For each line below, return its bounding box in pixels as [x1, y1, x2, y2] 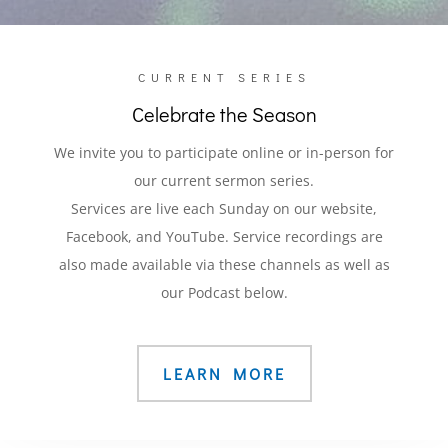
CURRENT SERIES [137, 69, 311, 86]
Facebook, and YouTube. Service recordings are [65, 227, 383, 247]
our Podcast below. [160, 283, 288, 303]
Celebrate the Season [131, 101, 317, 128]
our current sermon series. [134, 171, 314, 191]
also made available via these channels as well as [58, 255, 390, 275]
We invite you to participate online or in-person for [54, 143, 394, 163]
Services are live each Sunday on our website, [71, 199, 377, 219]
